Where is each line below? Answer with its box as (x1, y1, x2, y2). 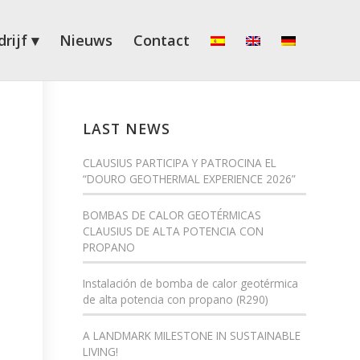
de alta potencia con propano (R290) (83, 292, 269, 307)
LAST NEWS (83, 119, 171, 138)
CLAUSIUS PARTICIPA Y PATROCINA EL (83, 155, 277, 170)
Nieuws (59, 31, 112, 50)
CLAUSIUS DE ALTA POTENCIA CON (83, 223, 264, 239)
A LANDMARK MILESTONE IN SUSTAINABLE (83, 328, 301, 343)
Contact (133, 31, 190, 50)
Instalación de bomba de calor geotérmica (83, 276, 299, 291)
